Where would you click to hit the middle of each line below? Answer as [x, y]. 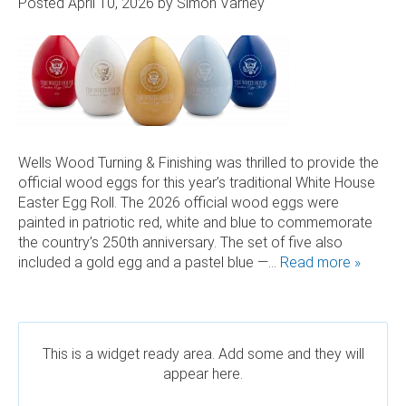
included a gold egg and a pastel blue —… [149, 262]
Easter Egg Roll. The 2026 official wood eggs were [179, 202]
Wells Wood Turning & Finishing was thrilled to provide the [198, 162]
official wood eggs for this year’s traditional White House [197, 182]
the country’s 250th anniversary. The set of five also [180, 242]
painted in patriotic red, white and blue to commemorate [195, 222]
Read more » [320, 262]
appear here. [203, 373]
